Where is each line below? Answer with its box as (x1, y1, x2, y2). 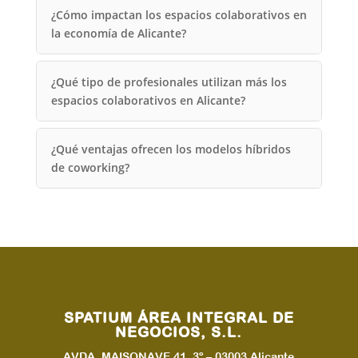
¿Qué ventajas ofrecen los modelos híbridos (50, 141, 291, 157)
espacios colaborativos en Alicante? (50, 92, 245, 108)
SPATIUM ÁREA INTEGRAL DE (63, 308, 294, 326)
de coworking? (50, 159, 129, 175)
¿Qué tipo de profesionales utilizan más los (50, 74, 287, 89)
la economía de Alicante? (50, 25, 186, 41)
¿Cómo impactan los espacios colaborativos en (50, 6, 307, 22)
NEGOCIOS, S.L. (115, 323, 243, 340)
